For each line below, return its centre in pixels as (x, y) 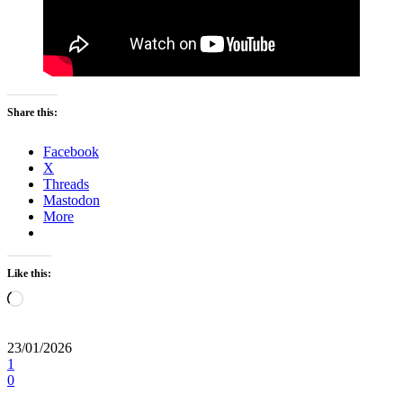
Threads (66, 184)
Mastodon (72, 201)
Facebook (71, 152)
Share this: (32, 113)
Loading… (54, 298)
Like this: (29, 274)
